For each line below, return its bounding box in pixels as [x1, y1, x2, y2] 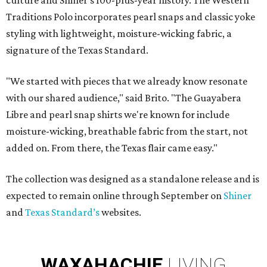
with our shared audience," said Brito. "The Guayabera [6, 92, 241, 104]
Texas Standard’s [25, 206, 100, 219]
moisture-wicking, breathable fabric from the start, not [6, 125, 248, 138]
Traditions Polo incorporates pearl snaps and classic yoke [6, 11, 255, 23]
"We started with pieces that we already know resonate [6, 75, 247, 88]
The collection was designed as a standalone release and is [6, 173, 259, 185]
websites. [100, 206, 141, 219]
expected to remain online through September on [6, 190, 223, 202]
